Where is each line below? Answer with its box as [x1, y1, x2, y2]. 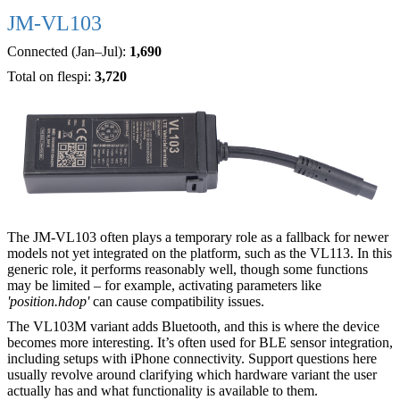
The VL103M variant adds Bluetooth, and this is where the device [7, 318, 379, 334]
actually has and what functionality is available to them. [7, 382, 318, 398]
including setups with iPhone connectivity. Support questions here [7, 350, 377, 366]
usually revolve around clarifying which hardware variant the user [7, 366, 377, 382]
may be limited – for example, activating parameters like [7, 277, 321, 293]
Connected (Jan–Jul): [7, 43, 129, 59]
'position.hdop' [7, 293, 89, 309]
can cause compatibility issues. [89, 293, 264, 309]
